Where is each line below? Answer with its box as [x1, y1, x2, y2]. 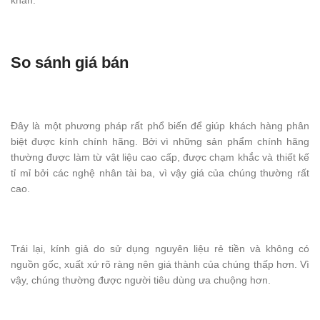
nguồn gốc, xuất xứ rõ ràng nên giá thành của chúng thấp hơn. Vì [11, 258, 309, 270]
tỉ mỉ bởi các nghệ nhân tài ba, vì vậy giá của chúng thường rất [11, 166, 309, 179]
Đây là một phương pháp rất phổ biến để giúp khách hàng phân [11, 119, 309, 131]
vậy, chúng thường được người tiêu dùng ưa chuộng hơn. [11, 274, 271, 286]
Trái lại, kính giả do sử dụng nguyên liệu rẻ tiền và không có [11, 242, 309, 254]
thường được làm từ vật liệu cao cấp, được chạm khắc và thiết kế [11, 151, 309, 163]
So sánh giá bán [11, 53, 129, 71]
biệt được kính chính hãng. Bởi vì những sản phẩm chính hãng [11, 135, 309, 147]
